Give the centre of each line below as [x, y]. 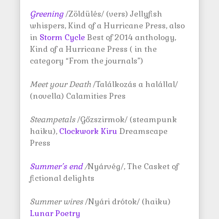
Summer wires [57, 202]
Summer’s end [56, 166]
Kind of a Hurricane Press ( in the [93, 49]
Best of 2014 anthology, [131, 37]
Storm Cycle [62, 37]
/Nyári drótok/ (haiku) [128, 202]
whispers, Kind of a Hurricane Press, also [107, 26]
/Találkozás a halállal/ [134, 84]
